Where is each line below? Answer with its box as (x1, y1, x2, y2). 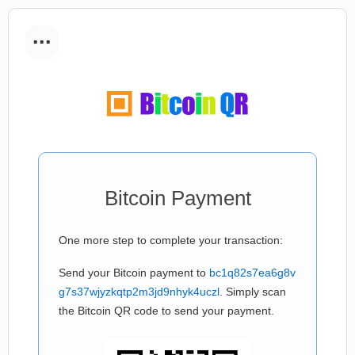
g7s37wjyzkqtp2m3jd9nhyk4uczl (59, 285, 219, 298)
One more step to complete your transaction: (59, 234, 283, 246)
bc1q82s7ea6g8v (209, 266, 296, 279)
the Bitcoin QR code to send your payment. (59, 304, 274, 317)
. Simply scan (219, 285, 286, 298)
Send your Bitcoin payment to (59, 266, 209, 279)
